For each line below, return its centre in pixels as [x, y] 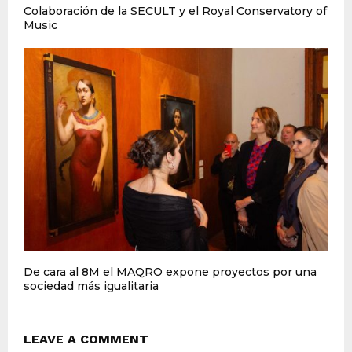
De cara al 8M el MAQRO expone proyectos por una [170, 272]
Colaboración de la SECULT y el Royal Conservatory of [175, 11]
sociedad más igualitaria [91, 286]
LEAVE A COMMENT [86, 339]
